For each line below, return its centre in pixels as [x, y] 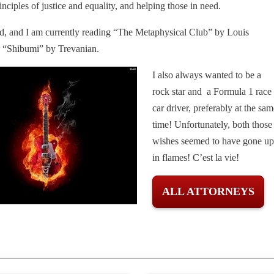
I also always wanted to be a [207, 75]
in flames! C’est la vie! [196, 157]
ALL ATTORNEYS [208, 191]
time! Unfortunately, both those [212, 124]
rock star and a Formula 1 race [212, 91]
